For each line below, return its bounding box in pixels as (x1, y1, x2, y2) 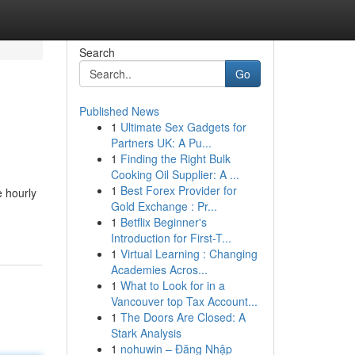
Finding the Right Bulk (120, 151, 231, 166)
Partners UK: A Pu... (110, 135, 212, 151)
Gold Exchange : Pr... (110, 198, 217, 214)
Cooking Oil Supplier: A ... (110, 166, 239, 182)
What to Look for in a (120, 277, 225, 293)
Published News (78, 103, 159, 119)
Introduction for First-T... (110, 230, 231, 246)
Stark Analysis (110, 325, 181, 341)
